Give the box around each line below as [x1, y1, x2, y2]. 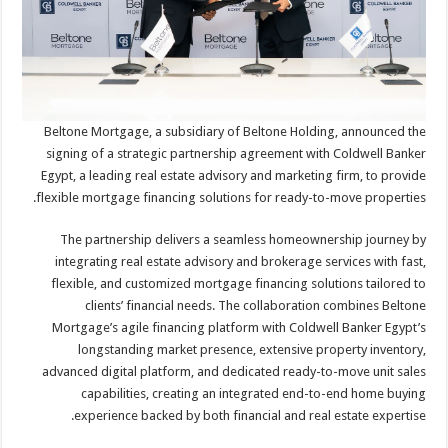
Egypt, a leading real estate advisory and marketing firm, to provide [42, 168, 428, 184]
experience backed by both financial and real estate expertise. [75, 408, 428, 424]
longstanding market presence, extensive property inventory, [79, 342, 428, 358]
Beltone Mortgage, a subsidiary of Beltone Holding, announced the [45, 124, 428, 140]
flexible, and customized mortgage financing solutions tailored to [52, 276, 428, 292]
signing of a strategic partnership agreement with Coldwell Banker [47, 146, 428, 162]
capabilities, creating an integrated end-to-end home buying [82, 386, 428, 402]
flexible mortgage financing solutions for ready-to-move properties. [37, 190, 428, 206]
